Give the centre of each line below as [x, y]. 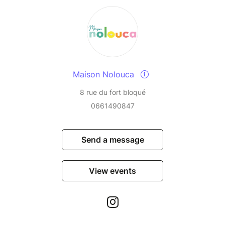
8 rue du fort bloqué [113, 92]
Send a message [113, 140]
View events [113, 171]
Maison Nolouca [104, 75]
